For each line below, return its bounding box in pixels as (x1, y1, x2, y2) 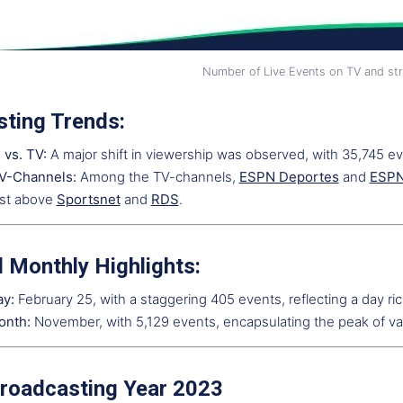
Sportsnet (56, 191, 121, 208)
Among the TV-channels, (76, 168, 239, 185)
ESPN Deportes (238, 168, 339, 185)
